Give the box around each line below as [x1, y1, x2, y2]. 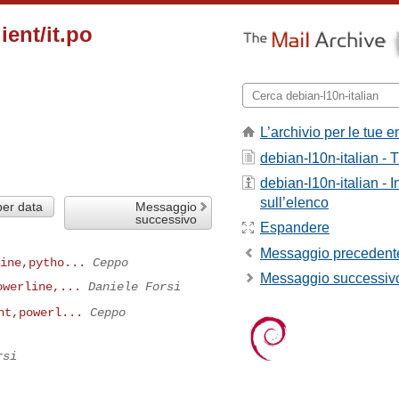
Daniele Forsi [88, 279, 181, 294]
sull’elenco [260, 194, 329, 210]
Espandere [260, 220, 330, 236]
